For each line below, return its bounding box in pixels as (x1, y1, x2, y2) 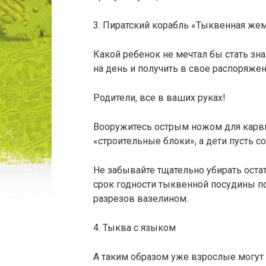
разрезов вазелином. (93, 193, 188, 204)
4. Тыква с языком (93, 222, 176, 233)
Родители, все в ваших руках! (93, 92, 226, 103)
